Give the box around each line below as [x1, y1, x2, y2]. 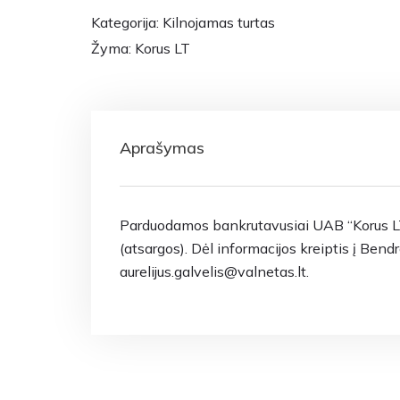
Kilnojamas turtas [162, 13, 275, 31]
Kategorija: [91, 13, 162, 31]
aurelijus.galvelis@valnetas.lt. [120, 262, 309, 280]
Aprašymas [120, 137, 204, 158]
